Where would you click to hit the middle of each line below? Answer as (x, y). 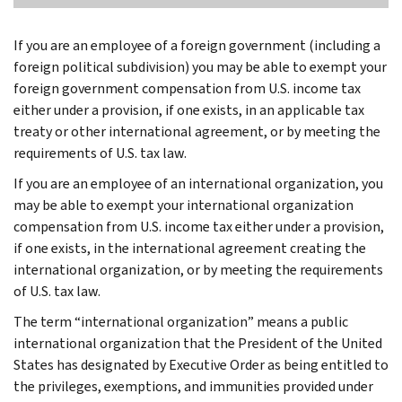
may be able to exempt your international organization (184, 205)
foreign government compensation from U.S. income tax (187, 88)
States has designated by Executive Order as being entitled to (201, 364)
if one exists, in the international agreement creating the (190, 248)
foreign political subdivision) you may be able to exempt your (200, 66)
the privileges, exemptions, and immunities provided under (193, 386)
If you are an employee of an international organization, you (198, 183)
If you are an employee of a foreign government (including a (197, 45)
